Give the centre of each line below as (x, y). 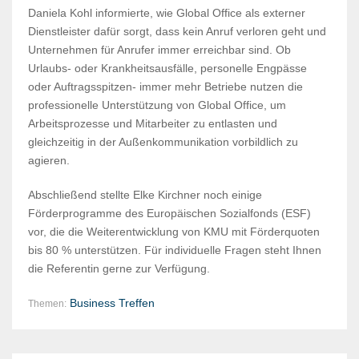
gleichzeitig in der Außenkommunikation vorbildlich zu (163, 142)
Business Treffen (112, 303)
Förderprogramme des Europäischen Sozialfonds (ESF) (169, 214)
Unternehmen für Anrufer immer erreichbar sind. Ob (159, 50)
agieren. (49, 161)
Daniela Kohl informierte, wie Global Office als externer (167, 13)
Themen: (47, 304)
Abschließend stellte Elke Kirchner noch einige (145, 195)
